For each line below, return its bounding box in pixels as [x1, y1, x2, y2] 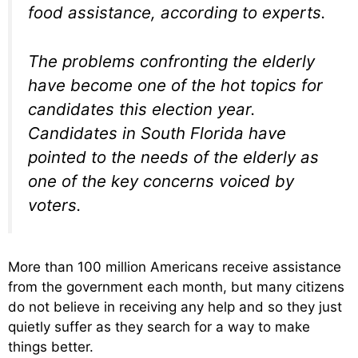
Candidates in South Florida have [28, 122, 286, 143]
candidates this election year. [28, 98, 256, 119]
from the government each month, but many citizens [8, 279, 344, 296]
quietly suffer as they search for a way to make [8, 319, 310, 336]
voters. [28, 194, 82, 215]
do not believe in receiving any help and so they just [8, 299, 342, 316]
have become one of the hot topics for [28, 74, 323, 95]
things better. [8, 339, 93, 356]
